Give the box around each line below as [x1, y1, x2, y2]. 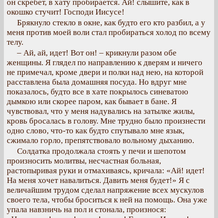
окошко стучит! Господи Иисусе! [7, 7, 125, 17]
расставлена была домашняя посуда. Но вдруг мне [7, 77, 187, 87]
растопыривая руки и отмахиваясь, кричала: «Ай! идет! [7, 166, 205, 175]
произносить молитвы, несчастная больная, [7, 156, 161, 165]
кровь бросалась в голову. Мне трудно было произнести [7, 116, 205, 126]
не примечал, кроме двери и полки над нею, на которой [7, 68, 203, 77]
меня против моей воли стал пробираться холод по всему [7, 28, 211, 37]
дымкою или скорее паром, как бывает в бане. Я [7, 97, 177, 106]
